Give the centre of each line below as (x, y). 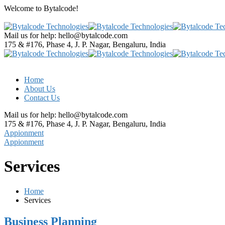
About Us (40, 89)
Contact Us (42, 98)
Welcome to (24, 8)
